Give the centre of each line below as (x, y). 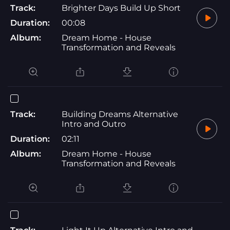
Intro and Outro (94, 124)
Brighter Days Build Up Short (121, 8)
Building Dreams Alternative (120, 114)
